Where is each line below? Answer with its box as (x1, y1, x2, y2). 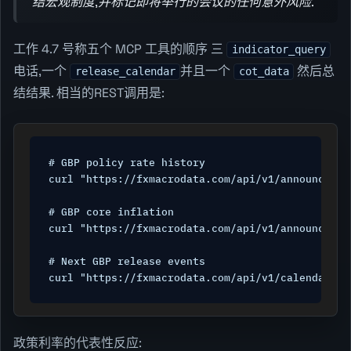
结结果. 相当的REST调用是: (13, 85, 165, 102)
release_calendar (74, 65, 175, 78)
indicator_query (231, 43, 326, 56)
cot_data (238, 65, 289, 78)
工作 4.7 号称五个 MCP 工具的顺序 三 (13, 41, 226, 58)
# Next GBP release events (49, 254, 205, 268)
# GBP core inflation (49, 204, 174, 219)
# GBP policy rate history (49, 155, 205, 169)
